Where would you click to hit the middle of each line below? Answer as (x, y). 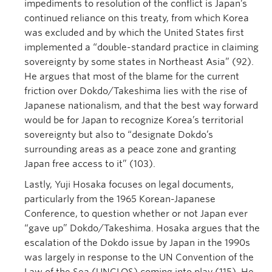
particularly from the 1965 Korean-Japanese (120, 199)
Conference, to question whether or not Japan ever (136, 214)
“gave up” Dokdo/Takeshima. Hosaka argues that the (142, 228)
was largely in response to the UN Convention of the (139, 257)
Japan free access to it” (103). (90, 164)
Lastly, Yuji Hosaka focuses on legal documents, (129, 185)
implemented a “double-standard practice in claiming (141, 47)
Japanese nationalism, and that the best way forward (141, 106)
